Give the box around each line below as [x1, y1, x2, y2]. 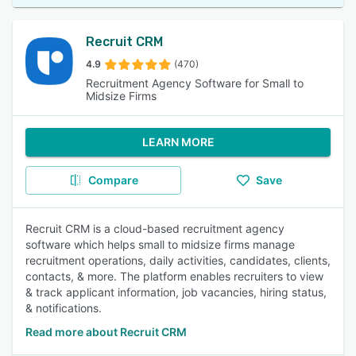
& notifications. [25, 301, 102, 315]
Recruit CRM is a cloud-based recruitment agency [25, 222, 284, 235]
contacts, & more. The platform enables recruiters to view [25, 269, 323, 283]
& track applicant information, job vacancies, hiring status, [25, 285, 327, 299]
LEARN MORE [141, 135, 215, 149]
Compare [87, 173, 138, 187]
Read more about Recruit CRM [25, 325, 187, 339]
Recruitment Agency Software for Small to [86, 76, 304, 90]
